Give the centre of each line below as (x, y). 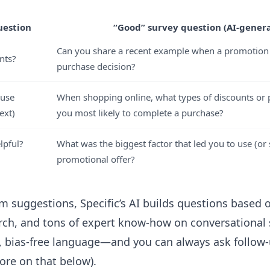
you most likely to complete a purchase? (140, 113)
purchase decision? (96, 66)
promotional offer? (96, 159)
